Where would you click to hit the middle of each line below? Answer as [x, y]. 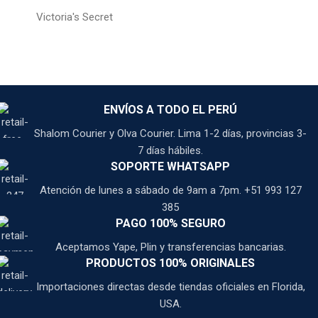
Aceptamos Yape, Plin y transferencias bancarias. [170, 247]
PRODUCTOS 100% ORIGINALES [171, 263]
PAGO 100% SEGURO [170, 223]
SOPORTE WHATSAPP [171, 166]
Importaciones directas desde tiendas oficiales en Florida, [170, 286]
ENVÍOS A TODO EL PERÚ [171, 109]
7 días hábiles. [171, 150]
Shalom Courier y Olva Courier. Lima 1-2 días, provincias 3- [171, 133]
